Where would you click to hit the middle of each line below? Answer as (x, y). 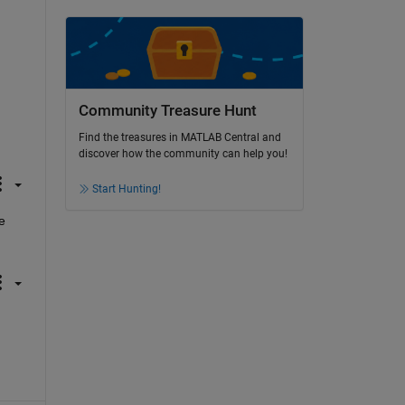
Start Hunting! (126, 189)
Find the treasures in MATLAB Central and (179, 138)
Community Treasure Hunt (167, 110)
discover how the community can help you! (183, 154)
